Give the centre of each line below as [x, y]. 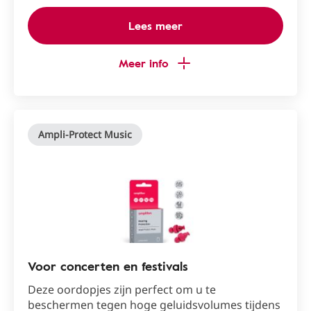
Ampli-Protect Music [85, 134]
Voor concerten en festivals [108, 266]
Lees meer [155, 26]
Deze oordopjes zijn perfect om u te [122, 289]
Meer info [144, 63]
